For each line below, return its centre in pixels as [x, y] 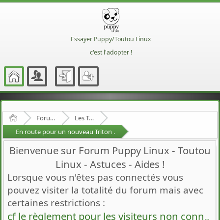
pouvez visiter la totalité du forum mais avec [105, 190]
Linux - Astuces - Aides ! [110, 164]
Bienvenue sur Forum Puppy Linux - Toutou [110, 150]
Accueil [27, 117]
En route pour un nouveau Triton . [65, 131]
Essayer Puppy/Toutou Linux [111, 39]
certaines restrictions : [56, 203]
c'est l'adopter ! [111, 52]
